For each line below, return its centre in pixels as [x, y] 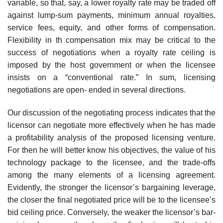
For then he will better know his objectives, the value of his [111, 150]
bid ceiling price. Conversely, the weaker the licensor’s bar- [111, 213]
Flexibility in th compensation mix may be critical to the [111, 40]
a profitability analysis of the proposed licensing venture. [111, 138]
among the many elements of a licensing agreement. [111, 175]
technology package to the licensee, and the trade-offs [111, 163]
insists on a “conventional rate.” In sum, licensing [111, 78]
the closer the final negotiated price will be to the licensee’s [111, 200]
